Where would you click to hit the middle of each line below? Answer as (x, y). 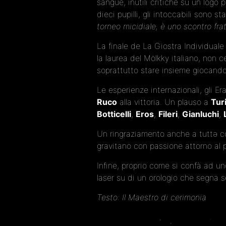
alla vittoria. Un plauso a (164, 102)
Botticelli (114, 114)
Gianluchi (201, 114)
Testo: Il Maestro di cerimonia (152, 197)
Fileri (168, 114)
